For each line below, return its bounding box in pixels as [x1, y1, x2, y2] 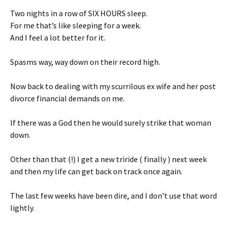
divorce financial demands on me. [10, 93, 125, 103]
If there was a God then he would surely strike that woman [10, 117, 211, 128]
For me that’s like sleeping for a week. [10, 20, 141, 30]
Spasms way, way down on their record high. [10, 56, 160, 67]
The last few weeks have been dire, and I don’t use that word [10, 190, 217, 201]
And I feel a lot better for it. [10, 32, 105, 43]
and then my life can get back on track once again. [10, 166, 182, 176]
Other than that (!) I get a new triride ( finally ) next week [10, 154, 207, 164]
